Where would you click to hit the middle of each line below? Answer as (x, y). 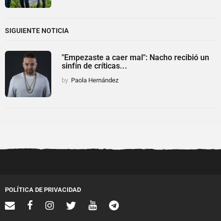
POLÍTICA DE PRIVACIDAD (43, 189)
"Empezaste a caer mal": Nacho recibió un (135, 57)
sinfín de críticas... (94, 66)
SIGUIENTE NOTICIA (37, 30)
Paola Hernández (95, 80)
